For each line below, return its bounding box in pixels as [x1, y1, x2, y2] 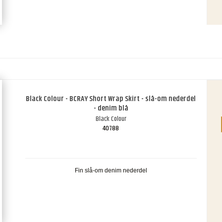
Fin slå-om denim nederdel [74, 167, 147, 174]
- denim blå [93, 103, 128, 114]
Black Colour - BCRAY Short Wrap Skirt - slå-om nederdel [26, 93, 196, 105]
